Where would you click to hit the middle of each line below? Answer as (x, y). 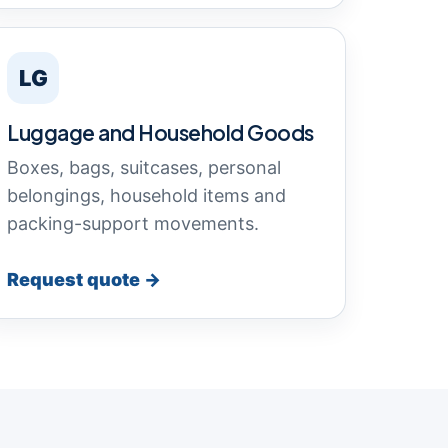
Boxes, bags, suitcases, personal (144, 167)
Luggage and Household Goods (160, 132)
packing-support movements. (133, 223)
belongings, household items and (146, 195)
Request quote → (84, 279)
